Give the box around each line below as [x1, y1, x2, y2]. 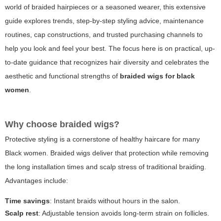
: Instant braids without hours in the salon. [50, 197, 180, 205]
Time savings [5, 197, 50, 205]
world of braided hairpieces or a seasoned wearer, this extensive [5, 3, 206, 11]
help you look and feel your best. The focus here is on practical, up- [5, 44, 215, 53]
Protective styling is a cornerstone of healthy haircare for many [5, 135, 200, 144]
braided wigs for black [120, 72, 195, 80]
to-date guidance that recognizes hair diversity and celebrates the [5, 58, 209, 67]
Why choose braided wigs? [5, 119, 119, 130]
